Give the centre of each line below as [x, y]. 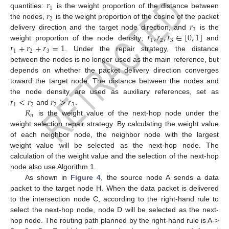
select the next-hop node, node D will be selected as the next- [114, 210]
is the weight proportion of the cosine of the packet [136, 17]
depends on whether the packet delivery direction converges [114, 70]
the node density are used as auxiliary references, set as [114, 92]
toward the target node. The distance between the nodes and [114, 81]
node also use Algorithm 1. [53, 167]
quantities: [29, 6]
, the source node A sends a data [160, 178]
